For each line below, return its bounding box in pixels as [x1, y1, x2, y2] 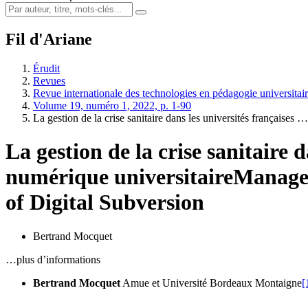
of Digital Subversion [5, 190, 204, 215]
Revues [33, 74, 65, 87]
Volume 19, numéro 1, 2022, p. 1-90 [33, 99, 191, 111]
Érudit [33, 62, 60, 74]
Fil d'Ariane [5, 30, 92, 48]
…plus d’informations [5, 253, 100, 265]
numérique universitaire [5, 164, 233, 190]
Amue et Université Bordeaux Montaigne [122, 276, 302, 289]
